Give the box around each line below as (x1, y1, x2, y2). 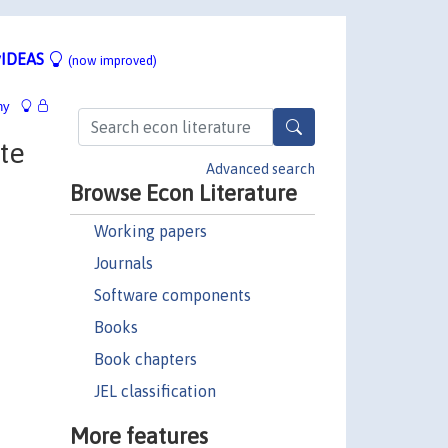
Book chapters (93, 349, 197, 368)
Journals (93, 253, 153, 272)
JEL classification (93, 381, 216, 400)
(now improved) (68, 52, 157, 68)
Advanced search (206, 160, 315, 177)
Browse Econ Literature (69, 179, 297, 206)
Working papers (93, 221, 207, 240)
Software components (93, 285, 251, 304)
